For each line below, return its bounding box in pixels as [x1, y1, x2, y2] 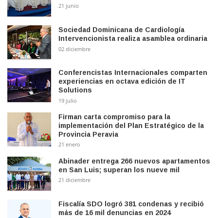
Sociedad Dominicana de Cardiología [58, 25, 184, 34]
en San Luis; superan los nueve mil [58, 165, 180, 174]
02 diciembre [58, 45, 91, 53]
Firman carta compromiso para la [58, 112, 170, 121]
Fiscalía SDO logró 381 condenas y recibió [58, 200, 204, 208]
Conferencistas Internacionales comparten [58, 69, 207, 77]
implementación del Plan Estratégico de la [58, 121, 204, 129]
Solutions [58, 86, 92, 94]
